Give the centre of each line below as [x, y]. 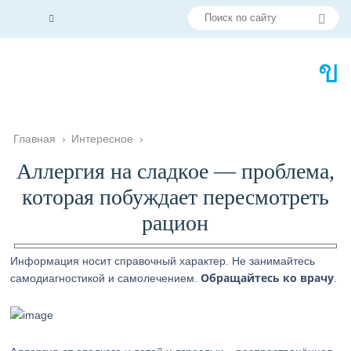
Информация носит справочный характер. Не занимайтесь [163, 261]
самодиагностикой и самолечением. [106, 278]
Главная [35, 139]
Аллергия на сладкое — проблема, [175, 171]
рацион [175, 223]
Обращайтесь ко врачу [268, 278]
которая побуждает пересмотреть [175, 197]
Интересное [103, 139]
